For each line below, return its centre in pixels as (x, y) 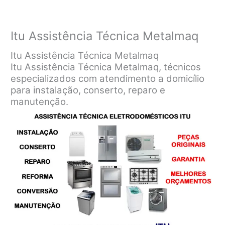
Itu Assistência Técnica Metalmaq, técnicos (106, 67)
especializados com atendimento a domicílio (108, 78)
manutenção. (40, 101)
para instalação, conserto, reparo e (88, 90)
